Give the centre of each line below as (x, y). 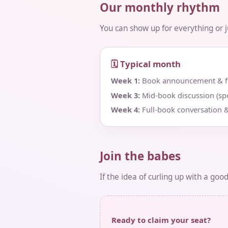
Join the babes (140, 156)
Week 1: (125, 80)
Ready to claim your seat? (161, 220)
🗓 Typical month (146, 64)
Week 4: (125, 110)
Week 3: (125, 95)
